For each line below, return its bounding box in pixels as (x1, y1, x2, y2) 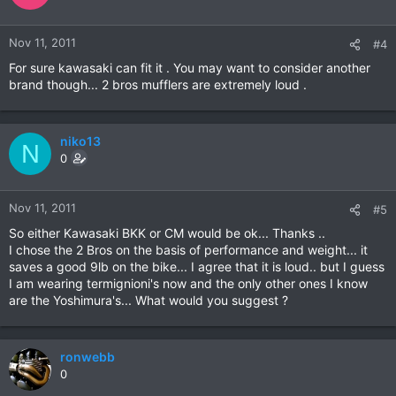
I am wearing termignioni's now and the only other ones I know (9, 276, 368, 291)
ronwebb (60, 349, 115, 364)
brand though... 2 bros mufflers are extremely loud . (9, 77, 307, 92)
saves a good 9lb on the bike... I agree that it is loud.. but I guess (9, 259, 385, 274)
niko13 (60, 133, 101, 148)
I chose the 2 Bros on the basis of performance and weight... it (9, 242, 368, 257)
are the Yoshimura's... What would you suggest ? (9, 293, 288, 308)
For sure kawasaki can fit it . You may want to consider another (9, 60, 370, 75)
